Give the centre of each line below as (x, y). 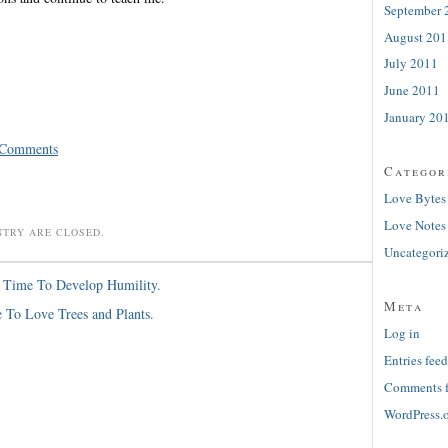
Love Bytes (415, 198)
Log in (402, 333)
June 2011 (412, 90)
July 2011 (411, 63)
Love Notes (415, 225)
